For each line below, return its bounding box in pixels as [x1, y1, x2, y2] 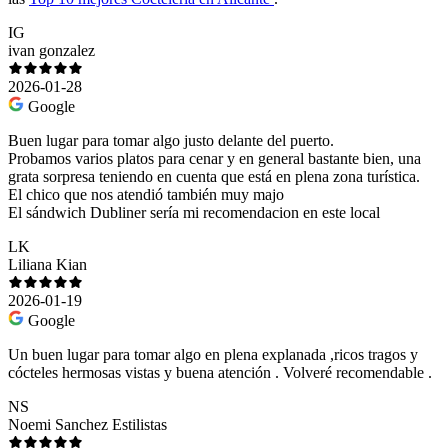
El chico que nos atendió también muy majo [8, 186, 284, 204]
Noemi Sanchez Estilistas [8, 416, 167, 434]
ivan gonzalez [8, 42, 95, 60]
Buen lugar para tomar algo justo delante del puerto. [8, 132, 334, 150]
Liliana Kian [8, 256, 87, 274]
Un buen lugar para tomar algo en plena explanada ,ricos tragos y [8, 346, 418, 364]
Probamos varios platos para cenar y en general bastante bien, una [8, 150, 421, 168]
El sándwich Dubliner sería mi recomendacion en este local [8, 204, 380, 222]
